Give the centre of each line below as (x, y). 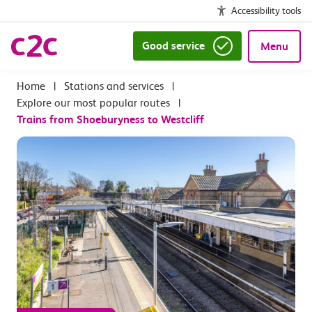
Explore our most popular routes (93, 103)
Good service (173, 46)
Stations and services (114, 86)
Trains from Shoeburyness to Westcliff (110, 119)
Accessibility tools (266, 10)
